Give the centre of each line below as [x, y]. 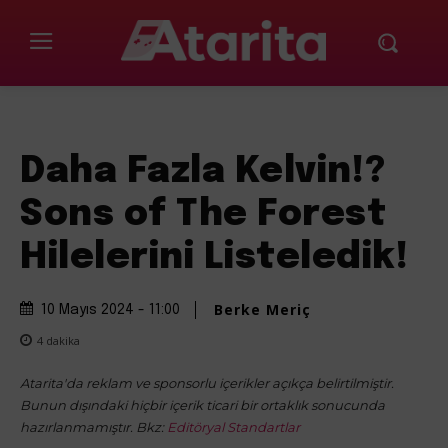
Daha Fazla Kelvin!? [203, 171]
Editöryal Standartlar [233, 426]
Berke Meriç [262, 309]
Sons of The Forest [203, 214]
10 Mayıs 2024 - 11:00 [110, 309]
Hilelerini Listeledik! [214, 257]
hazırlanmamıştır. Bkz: [93, 426]
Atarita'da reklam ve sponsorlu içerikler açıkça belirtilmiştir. [207, 382]
